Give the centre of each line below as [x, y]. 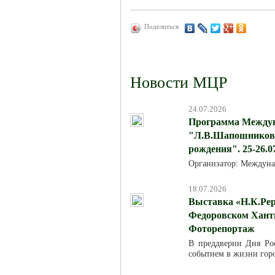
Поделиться [161, 27]
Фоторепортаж [222, 229]
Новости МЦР [179, 83]
